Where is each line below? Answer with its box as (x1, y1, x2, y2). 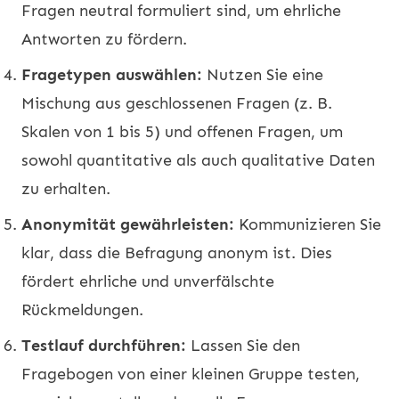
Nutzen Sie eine (202, 64, 323, 85)
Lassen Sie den (186, 335, 300, 355)
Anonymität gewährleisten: (21, 214, 234, 234)
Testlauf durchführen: (21, 335, 186, 355)
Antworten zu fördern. (21, 28, 187, 49)
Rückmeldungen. (21, 299, 143, 320)
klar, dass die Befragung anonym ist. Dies (21, 242, 332, 263)
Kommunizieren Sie (234, 214, 381, 234)
